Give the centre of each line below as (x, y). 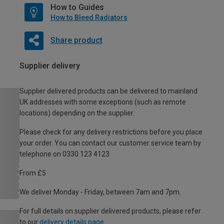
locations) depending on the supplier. (77, 113)
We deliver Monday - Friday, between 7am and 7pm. (100, 192)
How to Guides (77, 7)
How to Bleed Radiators (89, 18)
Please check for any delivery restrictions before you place (111, 132)
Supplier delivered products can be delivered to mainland (108, 91)
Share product (76, 40)
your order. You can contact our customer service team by (110, 143)
